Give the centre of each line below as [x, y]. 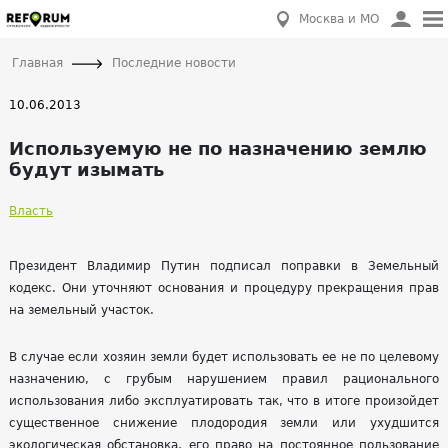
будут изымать [86, 169]
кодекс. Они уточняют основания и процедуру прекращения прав [224, 288]
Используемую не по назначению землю [218, 148]
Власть [31, 211]
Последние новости [174, 63]
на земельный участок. [81, 310]
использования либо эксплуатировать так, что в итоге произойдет [224, 401]
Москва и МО [339, 19]
